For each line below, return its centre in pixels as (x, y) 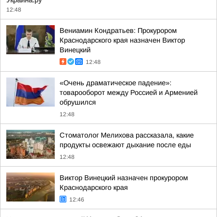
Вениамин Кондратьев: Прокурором (118, 31)
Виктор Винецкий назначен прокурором (124, 178)
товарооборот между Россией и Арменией (129, 93)
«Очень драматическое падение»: (116, 83)
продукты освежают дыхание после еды (125, 145)
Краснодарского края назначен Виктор (122, 40)
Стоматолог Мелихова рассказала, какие (127, 135)
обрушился (78, 102)
